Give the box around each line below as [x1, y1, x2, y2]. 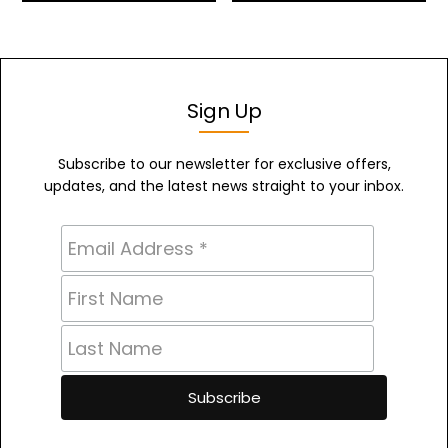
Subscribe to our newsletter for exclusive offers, [57, 154, 391, 175]
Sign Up [186, 97, 262, 126]
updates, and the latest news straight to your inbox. [44, 176, 404, 197]
